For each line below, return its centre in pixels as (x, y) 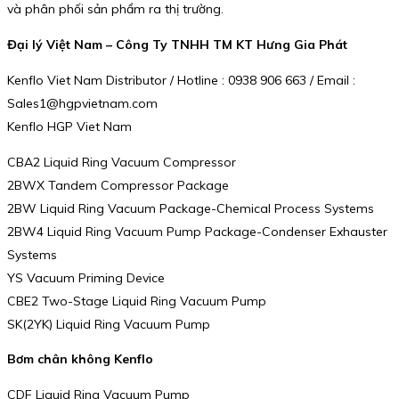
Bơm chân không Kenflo (80, 359)
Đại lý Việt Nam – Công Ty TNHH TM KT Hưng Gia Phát (177, 45)
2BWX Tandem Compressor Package (118, 185)
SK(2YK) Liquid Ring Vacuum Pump (109, 324)
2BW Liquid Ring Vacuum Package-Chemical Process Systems (191, 208)
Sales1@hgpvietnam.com (82, 103)
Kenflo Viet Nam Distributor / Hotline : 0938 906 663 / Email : (181, 80)
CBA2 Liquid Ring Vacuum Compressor (122, 162)
